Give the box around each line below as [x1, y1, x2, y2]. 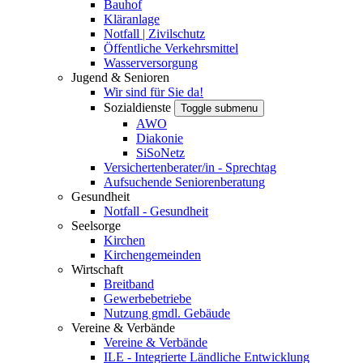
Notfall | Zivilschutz [104, 27, 205, 41]
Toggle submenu [181, 102, 258, 114]
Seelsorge [71, 219, 121, 233]
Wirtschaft [71, 263, 123, 276]
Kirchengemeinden [104, 248, 201, 262]
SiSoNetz [136, 146, 185, 160]
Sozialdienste [104, 100, 174, 114]
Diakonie [136, 131, 183, 145]
